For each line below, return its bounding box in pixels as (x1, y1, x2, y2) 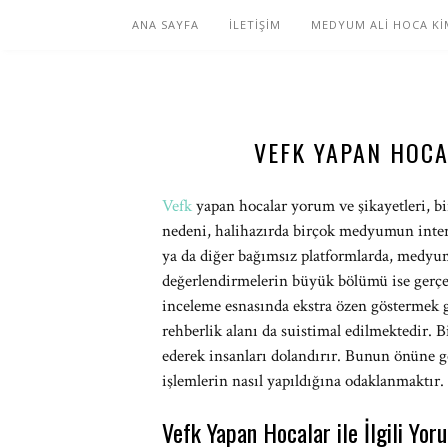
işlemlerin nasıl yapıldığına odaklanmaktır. (162, 370, 444, 392)
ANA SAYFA (132, 17, 199, 32)
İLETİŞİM (229, 17, 281, 32)
